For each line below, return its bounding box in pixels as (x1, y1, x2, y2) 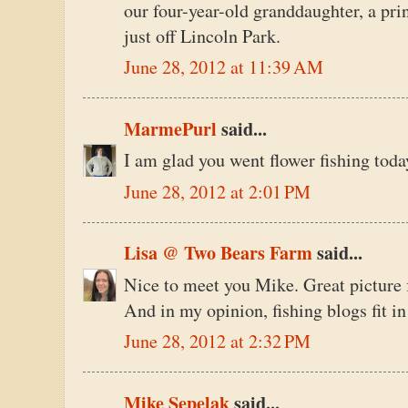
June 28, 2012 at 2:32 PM (124, 329, 311, 354)
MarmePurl (124, 115, 217, 142)
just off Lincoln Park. (124, 23, 280, 48)
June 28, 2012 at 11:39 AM (124, 55, 323, 80)
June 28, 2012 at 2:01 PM (124, 178, 311, 204)
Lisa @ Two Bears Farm (124, 240, 312, 267)
